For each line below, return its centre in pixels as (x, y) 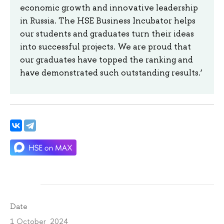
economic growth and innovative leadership (109, 7)
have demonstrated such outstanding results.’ (111, 72)
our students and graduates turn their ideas (107, 33)
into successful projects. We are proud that (105, 46)
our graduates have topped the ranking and (106, 59)
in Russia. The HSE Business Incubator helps (108, 20)
